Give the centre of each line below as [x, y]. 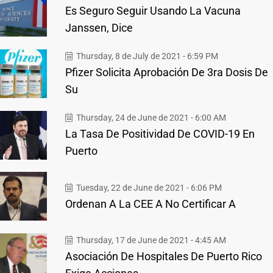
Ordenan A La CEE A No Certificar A [151, 204]
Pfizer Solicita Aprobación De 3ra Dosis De [167, 72]
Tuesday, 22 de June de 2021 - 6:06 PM [148, 187]
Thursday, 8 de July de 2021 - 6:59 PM [146, 56]
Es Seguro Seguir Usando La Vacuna [153, 11]
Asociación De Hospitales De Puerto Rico [164, 256]
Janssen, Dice [99, 28]
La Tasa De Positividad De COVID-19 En [160, 134]
